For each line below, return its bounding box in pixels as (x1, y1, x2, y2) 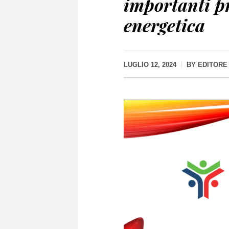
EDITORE (198, 61, 227, 68)
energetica (124, 13, 205, 37)
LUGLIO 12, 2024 (124, 61, 176, 68)
